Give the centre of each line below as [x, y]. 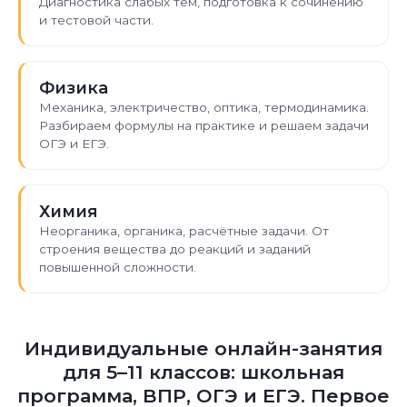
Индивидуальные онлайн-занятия [203, 348]
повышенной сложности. [118, 267]
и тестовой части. [96, 20]
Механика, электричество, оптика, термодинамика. [204, 107]
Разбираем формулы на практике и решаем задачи [204, 125]
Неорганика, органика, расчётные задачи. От [184, 231]
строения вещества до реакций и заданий [175, 249]
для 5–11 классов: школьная [203, 372]
